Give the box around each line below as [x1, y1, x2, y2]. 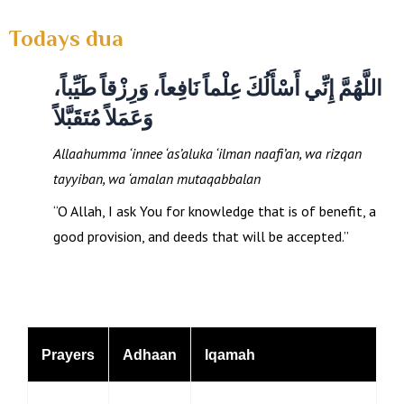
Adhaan [123, 346, 177, 363]
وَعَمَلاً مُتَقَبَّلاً [52, 102, 153, 130]
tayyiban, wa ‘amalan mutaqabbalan [52, 169, 261, 188]
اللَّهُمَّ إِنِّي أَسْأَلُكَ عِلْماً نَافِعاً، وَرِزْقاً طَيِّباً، [52, 72, 382, 100]
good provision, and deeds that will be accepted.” [52, 226, 349, 245]
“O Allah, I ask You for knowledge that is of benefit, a [52, 201, 376, 220]
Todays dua [9, 23, 124, 60]
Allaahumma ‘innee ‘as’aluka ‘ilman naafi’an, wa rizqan [52, 143, 362, 162]
